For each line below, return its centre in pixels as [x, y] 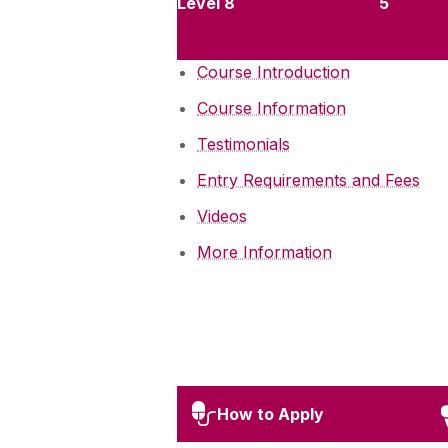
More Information [264, 252]
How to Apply [270, 413]
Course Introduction [273, 72]
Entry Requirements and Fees [308, 180]
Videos [222, 216]
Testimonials [243, 144]
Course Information [271, 108]
